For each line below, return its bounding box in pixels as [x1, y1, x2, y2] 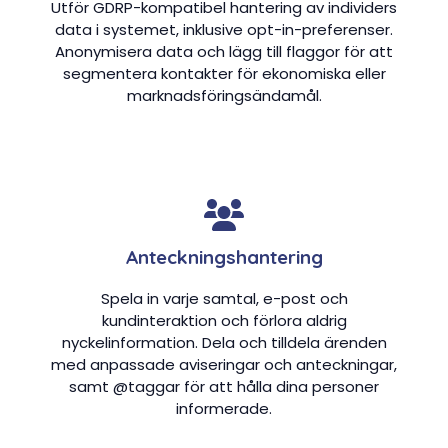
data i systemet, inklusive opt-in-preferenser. [55, 19, 393, 41]
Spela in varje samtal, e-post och [100, 288, 348, 310]
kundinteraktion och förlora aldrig [101, 310, 347, 332]
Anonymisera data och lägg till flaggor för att [55, 41, 393, 63]
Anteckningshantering [125, 245, 323, 270]
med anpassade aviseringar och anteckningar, [51, 354, 397, 376]
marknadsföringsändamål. [126, 85, 322, 107]
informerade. [176, 398, 272, 420]
